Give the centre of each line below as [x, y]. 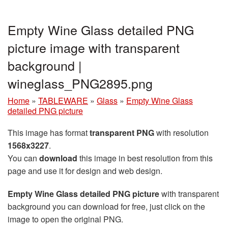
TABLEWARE [63, 101]
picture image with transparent [94, 48]
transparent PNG [122, 133]
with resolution [181, 133]
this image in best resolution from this [145, 158]
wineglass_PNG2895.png [80, 83]
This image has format [49, 133]
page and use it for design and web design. [85, 171]
